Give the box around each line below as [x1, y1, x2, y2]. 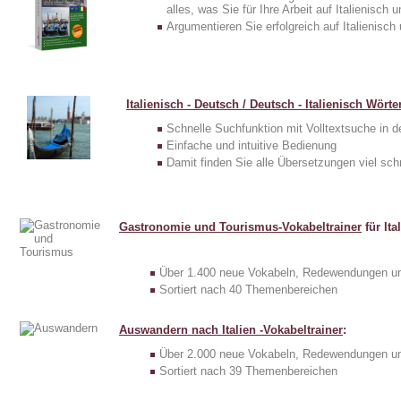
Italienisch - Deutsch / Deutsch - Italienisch [126, 97, 366, 111]
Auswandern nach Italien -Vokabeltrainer [119, 322, 343, 337]
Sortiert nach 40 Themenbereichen [159, 282, 337, 296]
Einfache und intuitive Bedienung [166, 138, 337, 152]
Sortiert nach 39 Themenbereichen [159, 363, 337, 378]
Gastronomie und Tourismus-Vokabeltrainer [119, 219, 362, 234]
